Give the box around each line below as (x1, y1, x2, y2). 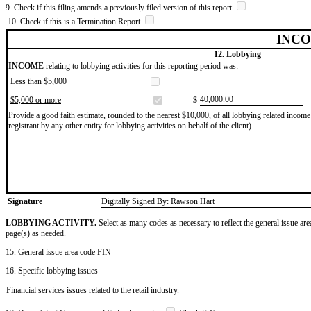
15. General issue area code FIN (6, 246, 111, 257)
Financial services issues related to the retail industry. (6, 285, 179, 295)
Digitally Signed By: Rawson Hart (101, 196, 215, 206)
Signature (8, 196, 42, 206)
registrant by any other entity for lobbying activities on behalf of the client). (8, 120, 253, 131)
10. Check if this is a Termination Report (8, 16, 142, 26)
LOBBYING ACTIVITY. (6, 217, 96, 228)
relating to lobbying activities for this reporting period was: (44, 60, 238, 71)
